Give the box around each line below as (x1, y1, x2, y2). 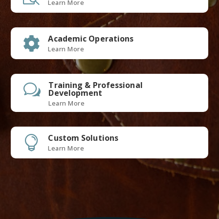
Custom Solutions (48, 132, 119, 143)
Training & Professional (48, 79, 143, 90)
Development (48, 87, 103, 98)
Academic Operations (48, 33, 134, 44)
